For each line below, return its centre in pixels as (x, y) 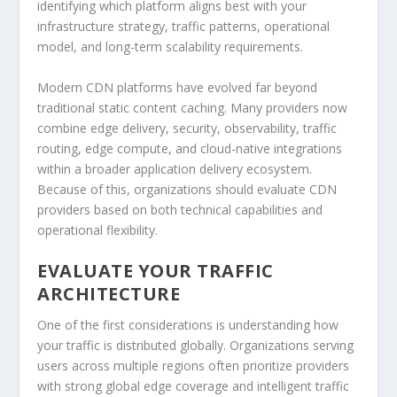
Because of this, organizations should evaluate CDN (187, 189)
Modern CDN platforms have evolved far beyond (178, 87)
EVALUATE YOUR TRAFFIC (156, 270)
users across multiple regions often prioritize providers (194, 365)
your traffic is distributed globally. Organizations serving (196, 345)
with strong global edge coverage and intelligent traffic (194, 385)
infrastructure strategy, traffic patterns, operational (184, 27)
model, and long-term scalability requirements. (171, 47)
